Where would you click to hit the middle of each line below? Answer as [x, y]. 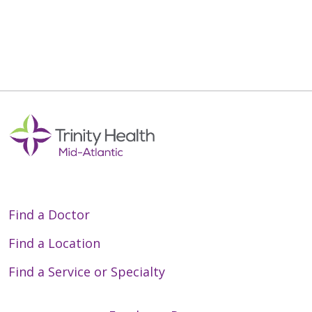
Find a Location [54, 243]
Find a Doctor [49, 215]
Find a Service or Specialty [87, 272]
